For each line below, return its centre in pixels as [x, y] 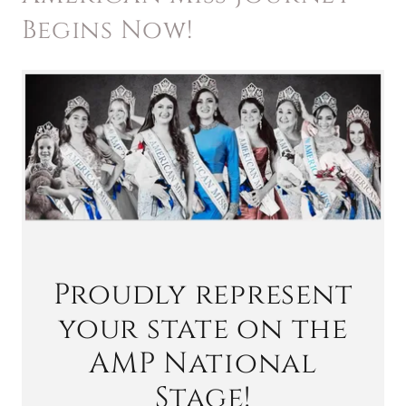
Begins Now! [107, 30]
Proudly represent [203, 295]
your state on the [203, 330]
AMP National [203, 364]
